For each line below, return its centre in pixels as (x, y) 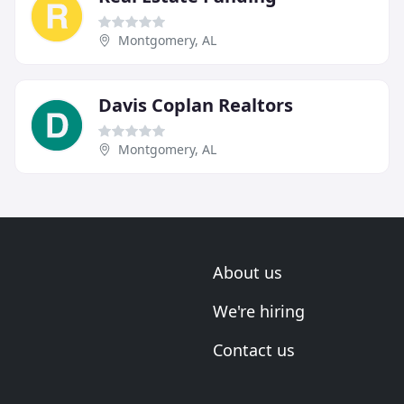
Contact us (254, 350)
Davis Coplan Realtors (196, 105)
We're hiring (259, 311)
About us (248, 272)
